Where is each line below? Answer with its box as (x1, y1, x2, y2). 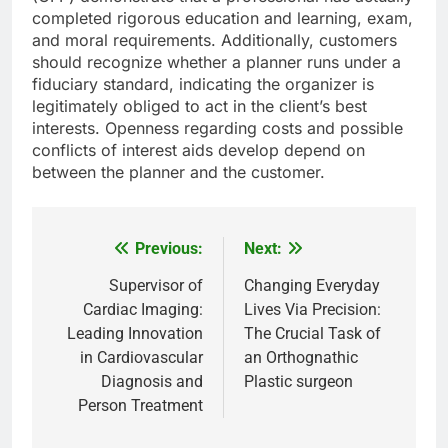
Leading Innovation (67, 324, 203, 344)
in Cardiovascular (80, 348, 203, 368)
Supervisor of (109, 276, 203, 296)
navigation (51, 276, 163, 305)
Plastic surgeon (244, 372, 353, 392)
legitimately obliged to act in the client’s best (32, 96, 367, 117)
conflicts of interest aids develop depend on (32, 140, 365, 161)
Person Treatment (78, 396, 203, 416)
